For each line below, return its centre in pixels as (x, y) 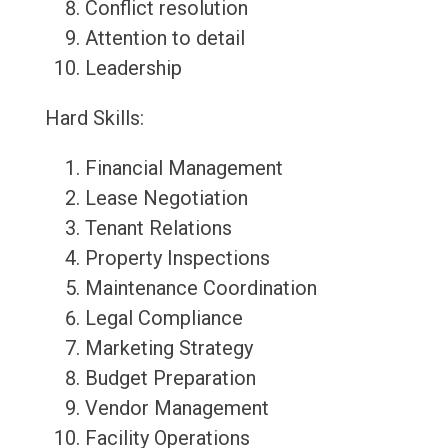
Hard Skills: (94, 118)
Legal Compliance (163, 318)
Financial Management (183, 168)
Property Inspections (177, 258)
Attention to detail (164, 38)
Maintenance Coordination (200, 288)
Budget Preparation (170, 378)
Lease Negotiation (166, 198)
